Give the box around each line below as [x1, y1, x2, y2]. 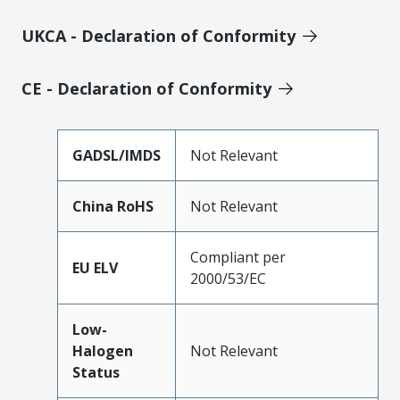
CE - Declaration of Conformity [21, 77, 271, 99]
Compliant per [190, 246, 286, 267]
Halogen [72, 340, 133, 361]
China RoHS [72, 196, 154, 216]
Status [72, 362, 120, 382]
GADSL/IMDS [72, 145, 161, 165]
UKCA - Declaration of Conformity [21, 24, 296, 46]
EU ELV [72, 257, 118, 278]
